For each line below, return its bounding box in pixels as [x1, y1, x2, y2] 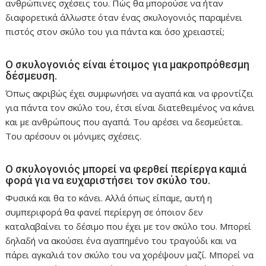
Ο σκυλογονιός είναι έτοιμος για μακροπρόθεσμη [5, 58, 250, 71]
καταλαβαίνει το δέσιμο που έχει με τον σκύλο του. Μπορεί [5, 220, 252, 232]
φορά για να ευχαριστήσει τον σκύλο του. [5, 173, 211, 186]
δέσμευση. [5, 69, 58, 82]
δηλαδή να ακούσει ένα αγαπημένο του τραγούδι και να [5, 234, 237, 246]
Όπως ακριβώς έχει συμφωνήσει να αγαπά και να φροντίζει [5, 87, 254, 99]
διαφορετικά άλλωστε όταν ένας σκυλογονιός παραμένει [5, 11, 243, 23]
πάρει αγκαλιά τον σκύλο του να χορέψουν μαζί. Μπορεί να [5, 248, 254, 261]
